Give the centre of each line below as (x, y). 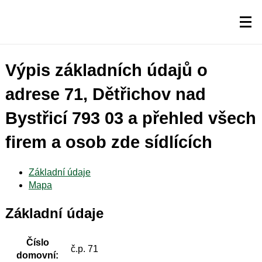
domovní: (38, 256)
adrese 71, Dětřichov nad (105, 94)
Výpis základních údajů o (106, 70)
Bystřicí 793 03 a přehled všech (130, 118)
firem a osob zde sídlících (108, 142)
